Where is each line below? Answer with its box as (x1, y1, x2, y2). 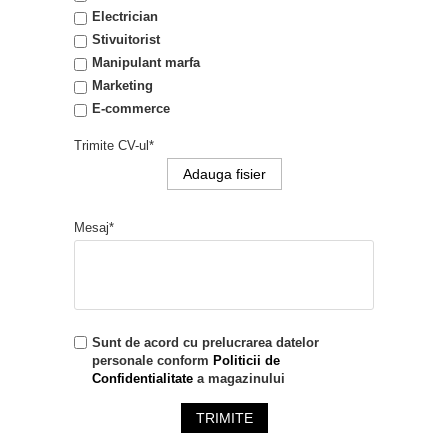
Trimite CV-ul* (74, 138, 154, 154)
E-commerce (92, 101, 170, 117)
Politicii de (213, 353, 280, 369)
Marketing (92, 78, 153, 94)
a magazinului (193, 371, 285, 387)
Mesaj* (74, 220, 114, 236)
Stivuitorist (92, 32, 160, 48)
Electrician (92, 9, 158, 25)
